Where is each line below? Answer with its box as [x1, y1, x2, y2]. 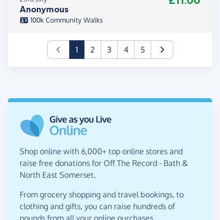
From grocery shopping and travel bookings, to [20, 189, 184, 199]
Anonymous [20, 3, 69, 15]
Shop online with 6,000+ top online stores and [20, 146, 183, 156]
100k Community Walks [28, 15, 103, 24]
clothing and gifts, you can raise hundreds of [20, 201, 175, 211]
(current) [77, 44, 109, 54]
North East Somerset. [20, 169, 96, 180]
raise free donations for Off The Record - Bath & [20, 158, 188, 168]
